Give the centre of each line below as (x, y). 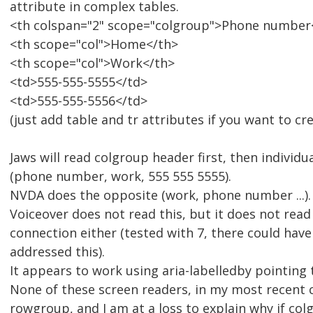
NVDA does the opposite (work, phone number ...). (160, 195)
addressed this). (57, 252)
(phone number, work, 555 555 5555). (121, 176)
